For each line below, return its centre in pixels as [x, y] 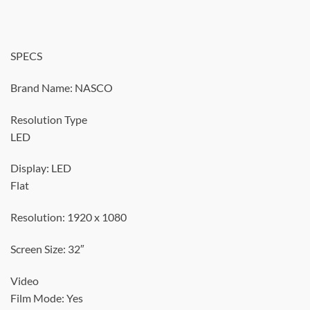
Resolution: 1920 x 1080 [69, 217]
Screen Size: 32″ [47, 248]
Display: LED [41, 168]
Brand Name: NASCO [62, 87]
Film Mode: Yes [47, 298]
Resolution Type [49, 119]
